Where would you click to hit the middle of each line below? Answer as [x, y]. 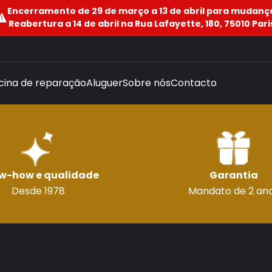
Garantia [234, 175]
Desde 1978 [38, 191]
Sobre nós [147, 83]
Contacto [194, 83]
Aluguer [104, 83]
